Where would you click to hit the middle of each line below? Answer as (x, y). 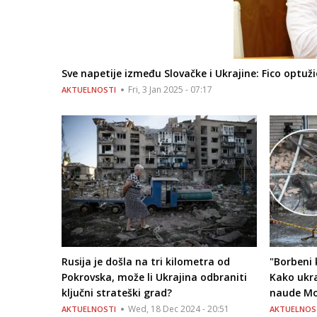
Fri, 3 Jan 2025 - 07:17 (170, 90)
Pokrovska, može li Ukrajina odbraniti (154, 277)
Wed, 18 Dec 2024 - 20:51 (179, 309)
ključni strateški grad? (117, 292)
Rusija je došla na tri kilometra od (146, 261)
